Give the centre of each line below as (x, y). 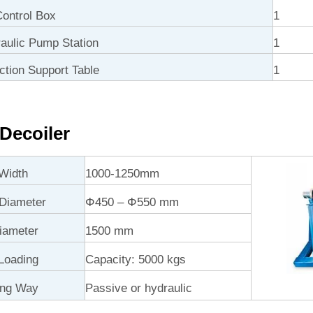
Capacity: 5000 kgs (136, 260)
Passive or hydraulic (139, 288)
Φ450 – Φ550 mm (132, 202)
